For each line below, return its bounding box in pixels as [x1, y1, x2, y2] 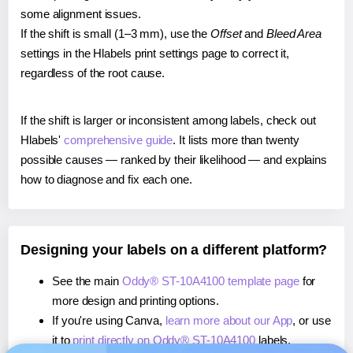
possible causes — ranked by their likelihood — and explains [20, 152, 328, 166]
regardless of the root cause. [20, 65, 165, 80]
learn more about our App [165, 313, 293, 327]
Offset [210, 26, 242, 40]
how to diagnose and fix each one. [20, 172, 192, 186]
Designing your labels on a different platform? [20, 241, 328, 258]
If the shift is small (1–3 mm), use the [20, 26, 210, 40]
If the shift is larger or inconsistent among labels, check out [20, 113, 316, 127]
